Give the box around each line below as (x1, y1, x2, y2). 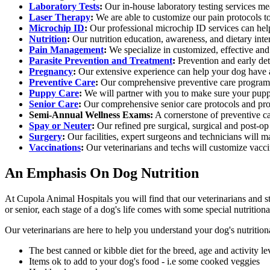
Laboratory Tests (29, 1, 99, 12)
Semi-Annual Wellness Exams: (29, 110, 153, 121)
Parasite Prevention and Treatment (29, 55, 172, 66)
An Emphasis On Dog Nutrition (5, 165, 199, 181)
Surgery (29, 131, 62, 142)
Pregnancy (29, 66, 73, 77)
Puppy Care (29, 88, 79, 99)
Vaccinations (29, 142, 81, 153)
